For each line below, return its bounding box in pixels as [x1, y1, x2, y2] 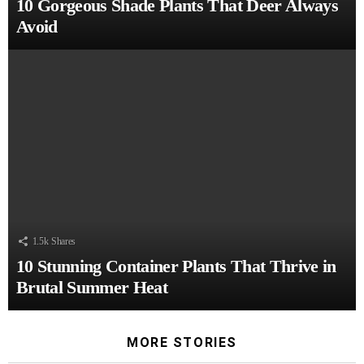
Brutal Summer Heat [16, 277, 168, 298]
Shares [51, 236, 76, 248]
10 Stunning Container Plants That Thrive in [16, 256, 336, 277]
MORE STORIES [127, 335, 237, 351]
